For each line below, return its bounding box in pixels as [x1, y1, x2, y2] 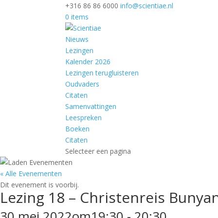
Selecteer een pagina [65, 146, 131, 156]
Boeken [65, 124, 90, 133]
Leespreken [65, 113, 102, 122]
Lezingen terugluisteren [65, 68, 139, 77]
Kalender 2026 [65, 57, 111, 66]
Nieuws [65, 35, 89, 44]
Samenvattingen [65, 102, 117, 111]
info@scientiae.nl [120, 1, 174, 10]
